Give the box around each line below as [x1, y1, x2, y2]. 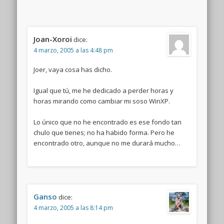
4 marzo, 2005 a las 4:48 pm [33, 45, 113, 54]
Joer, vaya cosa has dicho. [33, 64, 112, 74]
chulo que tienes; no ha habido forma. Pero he [33, 127, 174, 137]
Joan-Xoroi [33, 33, 72, 44]
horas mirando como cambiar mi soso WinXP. [33, 96, 170, 105]
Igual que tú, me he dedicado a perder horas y [33, 85, 173, 95]
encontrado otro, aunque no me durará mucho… [33, 138, 180, 147]
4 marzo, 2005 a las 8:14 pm [33, 203, 113, 212]
